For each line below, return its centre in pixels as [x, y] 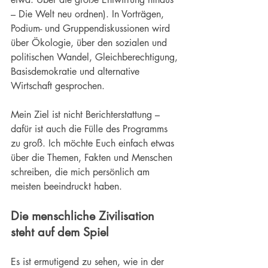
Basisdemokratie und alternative [77, 72]
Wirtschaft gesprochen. [58, 86]
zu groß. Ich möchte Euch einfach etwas [94, 144]
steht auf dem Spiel [60, 232]
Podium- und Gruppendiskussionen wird [92, 29]
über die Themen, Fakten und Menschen [93, 158]
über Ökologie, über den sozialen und [90, 43]
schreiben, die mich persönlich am [82, 172]
